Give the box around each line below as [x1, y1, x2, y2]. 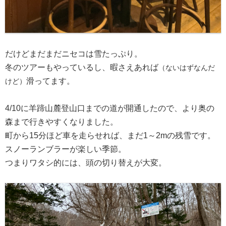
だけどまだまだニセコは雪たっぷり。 [5, 49, 142, 58]
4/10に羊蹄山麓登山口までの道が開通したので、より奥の [5, 104, 214, 113]
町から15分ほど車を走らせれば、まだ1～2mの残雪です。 [5, 131, 215, 140]
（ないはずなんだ [158, 63, 215, 72]
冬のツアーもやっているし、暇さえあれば [5, 63, 158, 72]
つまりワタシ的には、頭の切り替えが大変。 [5, 158, 166, 167]
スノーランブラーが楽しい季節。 [5, 145, 126, 154]
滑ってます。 [26, 76, 75, 85]
